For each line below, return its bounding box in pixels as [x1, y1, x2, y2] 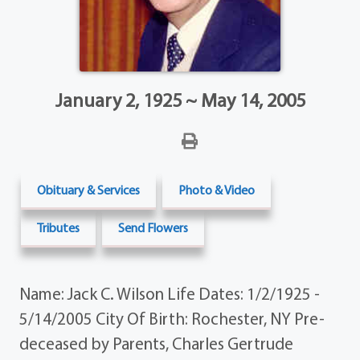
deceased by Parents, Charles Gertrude [19, 333, 294, 354]
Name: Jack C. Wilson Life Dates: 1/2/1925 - [19, 283, 321, 305]
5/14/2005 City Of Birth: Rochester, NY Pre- [19, 308, 325, 329]
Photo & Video [178, 182, 256, 198]
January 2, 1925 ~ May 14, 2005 [55, 88, 305, 112]
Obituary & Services [37, 182, 141, 198]
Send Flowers [118, 219, 189, 236]
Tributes [37, 219, 80, 236]
